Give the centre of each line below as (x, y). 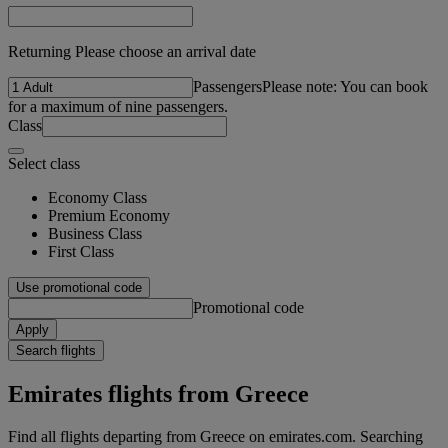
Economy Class (97, 197)
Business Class (95, 233)
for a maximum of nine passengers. (118, 106)
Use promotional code (79, 287)
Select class (44, 163)
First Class (81, 251)
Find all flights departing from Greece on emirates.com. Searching (215, 436)
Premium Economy (109, 215)
